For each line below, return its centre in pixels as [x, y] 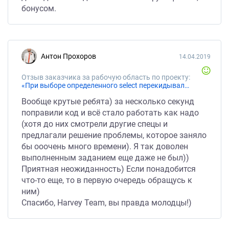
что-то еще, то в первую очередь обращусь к [107, 180]
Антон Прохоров [71, 56]
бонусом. [39, 8]
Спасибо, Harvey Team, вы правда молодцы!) [107, 203]
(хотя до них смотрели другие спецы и [95, 124]
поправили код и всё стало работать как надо [110, 113]
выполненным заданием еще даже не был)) [105, 158]
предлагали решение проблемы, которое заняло [114, 135]
